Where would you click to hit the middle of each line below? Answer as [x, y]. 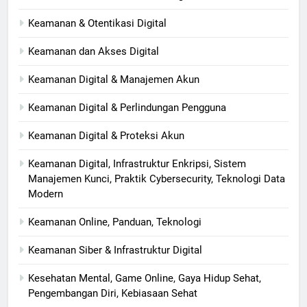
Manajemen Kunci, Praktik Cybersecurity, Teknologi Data [157, 179]
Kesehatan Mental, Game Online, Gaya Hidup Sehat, [145, 279]
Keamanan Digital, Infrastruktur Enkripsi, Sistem [137, 164]
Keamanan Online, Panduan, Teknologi [115, 222]
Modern [46, 194]
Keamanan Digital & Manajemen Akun [114, 80]
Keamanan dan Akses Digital [94, 52]
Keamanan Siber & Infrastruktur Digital [115, 250]
